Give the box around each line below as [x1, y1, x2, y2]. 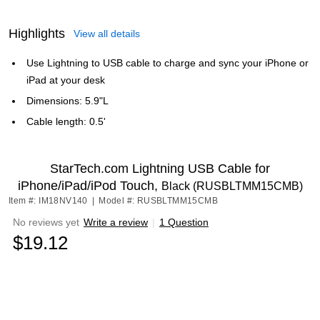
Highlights [9, 26, 65, 41]
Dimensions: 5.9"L [26, 95, 109, 106]
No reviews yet [13, 216, 79, 228]
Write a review [84, 216, 148, 228]
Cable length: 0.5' [26, 116, 106, 127]
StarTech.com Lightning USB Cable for [50, 161, 270, 176]
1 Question [159, 216, 209, 228]
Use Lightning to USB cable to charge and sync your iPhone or [26, 57, 309, 69]
